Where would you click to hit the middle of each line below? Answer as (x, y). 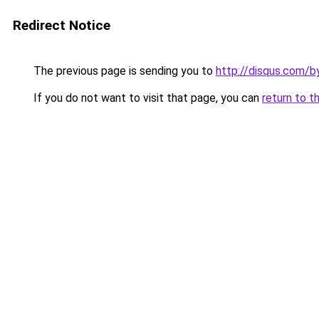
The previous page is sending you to (123, 71)
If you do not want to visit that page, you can (146, 98)
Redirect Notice (62, 25)
